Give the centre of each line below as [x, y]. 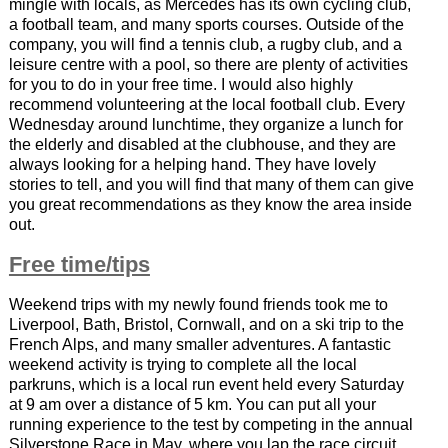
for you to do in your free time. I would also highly [180, 85]
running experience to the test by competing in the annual [210, 425]
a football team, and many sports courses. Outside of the [206, 25]
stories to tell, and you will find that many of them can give [211, 185]
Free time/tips [79, 265]
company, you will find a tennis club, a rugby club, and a [205, 45]
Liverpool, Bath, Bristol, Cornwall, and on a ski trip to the [206, 325]
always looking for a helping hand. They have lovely [192, 165]
